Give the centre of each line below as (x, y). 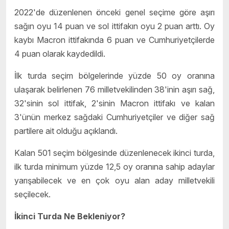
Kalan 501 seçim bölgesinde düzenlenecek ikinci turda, (114, 153)
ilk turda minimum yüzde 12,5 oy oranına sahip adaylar (114, 166)
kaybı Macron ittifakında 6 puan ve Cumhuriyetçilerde (114, 40)
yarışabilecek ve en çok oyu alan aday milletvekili (114, 180)
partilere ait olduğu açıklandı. (66, 131)
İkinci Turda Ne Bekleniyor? (70, 216)
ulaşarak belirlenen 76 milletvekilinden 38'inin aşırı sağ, (114, 89)
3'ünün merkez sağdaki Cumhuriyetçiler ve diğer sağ (114, 117)
